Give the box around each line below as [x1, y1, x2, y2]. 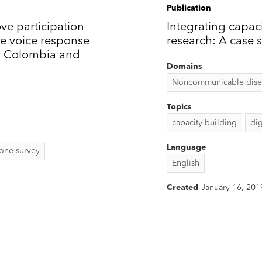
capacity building [172, 119, 237, 127]
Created [167, 184, 198, 192]
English [172, 159, 199, 167]
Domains [167, 63, 202, 71]
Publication [167, 4, 211, 12]
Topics [167, 103, 192, 111]
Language [167, 143, 206, 151]
